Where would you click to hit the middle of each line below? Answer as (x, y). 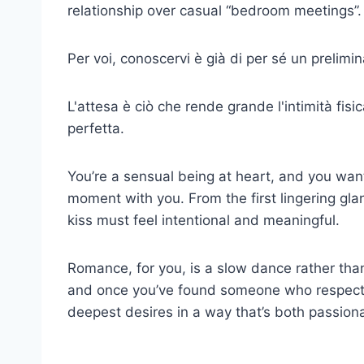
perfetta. (98, 128)
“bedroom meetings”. (294, 10)
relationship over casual (147, 10)
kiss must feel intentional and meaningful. (204, 220)
